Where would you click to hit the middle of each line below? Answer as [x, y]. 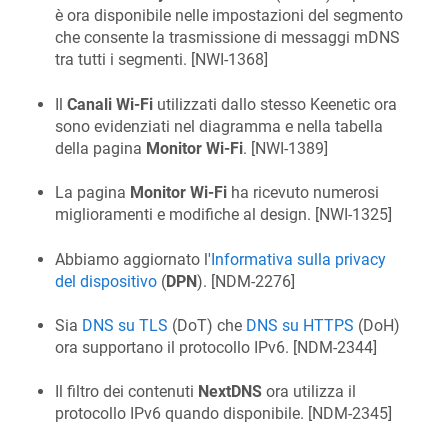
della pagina [100, 148]
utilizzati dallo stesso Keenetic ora [275, 104]
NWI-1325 [353, 215]
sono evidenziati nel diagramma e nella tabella [219, 126]
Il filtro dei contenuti [126, 392]
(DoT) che [207, 325]
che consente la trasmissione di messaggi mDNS [227, 38]
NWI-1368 [229, 60]
